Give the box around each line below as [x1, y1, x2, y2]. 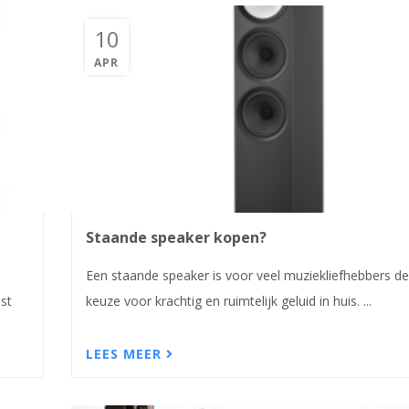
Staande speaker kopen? [85, 226, 267, 247]
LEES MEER [85, 345, 166, 363]
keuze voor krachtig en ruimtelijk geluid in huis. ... [85, 291, 372, 309]
